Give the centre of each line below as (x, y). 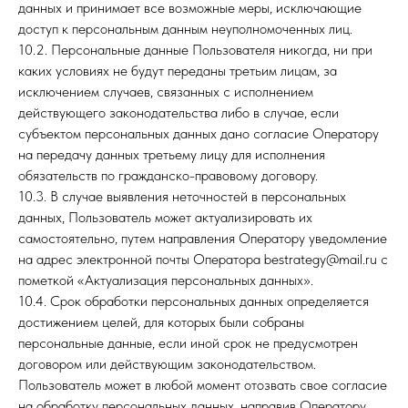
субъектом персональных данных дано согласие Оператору (199, 133)
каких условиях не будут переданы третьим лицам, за (178, 71)
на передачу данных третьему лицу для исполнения (172, 154)
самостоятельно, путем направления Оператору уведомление (203, 238)
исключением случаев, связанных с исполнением (166, 92)
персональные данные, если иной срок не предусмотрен (188, 343)
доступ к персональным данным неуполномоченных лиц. (185, 29)
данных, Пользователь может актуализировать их (165, 217)
